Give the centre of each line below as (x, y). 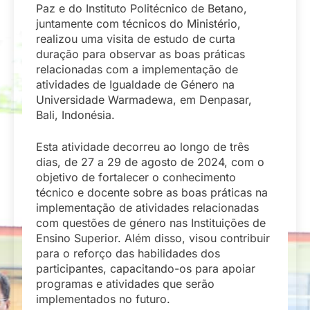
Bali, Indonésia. (75, 115)
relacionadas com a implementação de (137, 70)
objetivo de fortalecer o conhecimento (136, 177)
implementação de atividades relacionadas (147, 208)
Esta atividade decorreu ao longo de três (143, 147)
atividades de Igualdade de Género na (135, 85)
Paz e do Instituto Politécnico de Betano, (142, 9)
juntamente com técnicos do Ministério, (138, 24)
